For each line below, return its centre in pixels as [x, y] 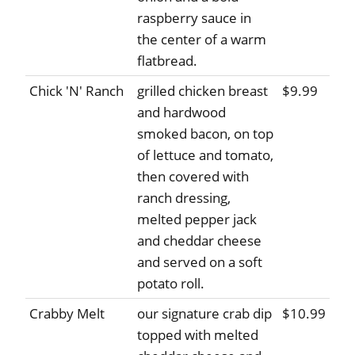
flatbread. [167, 61]
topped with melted [198, 335]
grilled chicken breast [202, 91]
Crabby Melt [67, 314]
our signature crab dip [204, 314]
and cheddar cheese [199, 241]
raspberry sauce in [194, 18]
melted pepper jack [197, 219]
